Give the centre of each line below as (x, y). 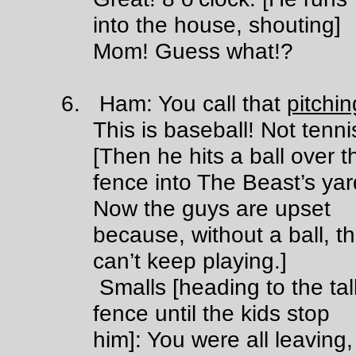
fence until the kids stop (212, 313)
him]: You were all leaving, (223, 339)
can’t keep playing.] (190, 261)
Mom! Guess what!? (193, 51)
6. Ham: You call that (174, 103)
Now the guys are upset (212, 208)
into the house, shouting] (217, 25)
